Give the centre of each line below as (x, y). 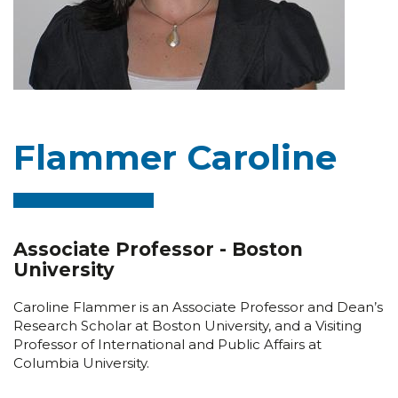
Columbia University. (81, 362)
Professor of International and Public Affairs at (167, 344)
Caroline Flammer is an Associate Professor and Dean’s (198, 306)
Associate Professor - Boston (158, 249)
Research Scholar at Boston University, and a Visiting (187, 325)
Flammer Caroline (175, 157)
